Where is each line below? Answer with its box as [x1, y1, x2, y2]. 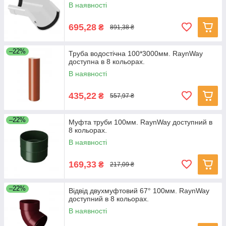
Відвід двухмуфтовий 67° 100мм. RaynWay [69, 187, 209, 195]
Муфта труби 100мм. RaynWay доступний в [69, 118, 212, 126]
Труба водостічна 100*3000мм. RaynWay [69, 49, 203, 58]
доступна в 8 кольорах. [69, 58, 145, 66]
